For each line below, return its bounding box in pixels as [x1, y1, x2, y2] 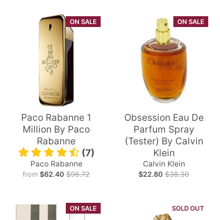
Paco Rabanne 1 [21, 112, 91, 124]
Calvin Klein [142, 159, 185, 169]
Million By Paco [23, 124, 90, 136]
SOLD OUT [172, 204, 204, 212]
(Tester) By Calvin [124, 136, 203, 147]
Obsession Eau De [124, 112, 204, 124]
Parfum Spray [133, 124, 194, 136]
